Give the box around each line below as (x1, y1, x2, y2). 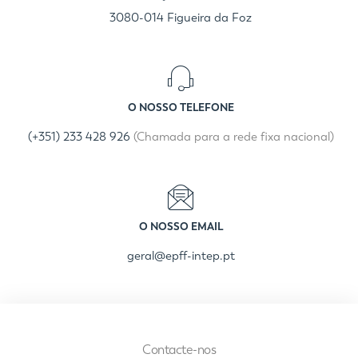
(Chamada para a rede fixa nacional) (133, 129, 334, 144)
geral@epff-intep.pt (126, 249, 235, 263)
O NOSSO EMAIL (138, 221, 223, 233)
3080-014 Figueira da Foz (109, 10, 252, 25)
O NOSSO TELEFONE (127, 101, 234, 113)
